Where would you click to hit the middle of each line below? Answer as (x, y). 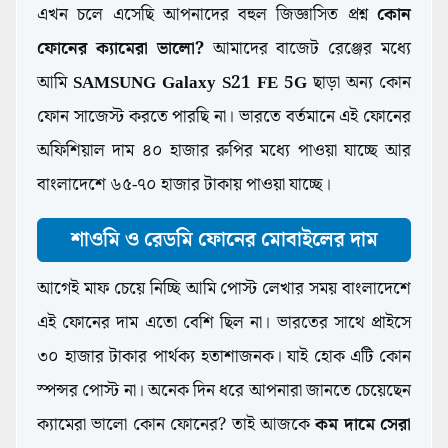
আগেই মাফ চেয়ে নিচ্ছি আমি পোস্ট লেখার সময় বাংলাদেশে (224, 289)
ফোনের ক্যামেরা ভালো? (120, 49)
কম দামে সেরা (363, 425)
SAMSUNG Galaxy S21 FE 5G (193, 83)
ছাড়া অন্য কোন (362, 83)
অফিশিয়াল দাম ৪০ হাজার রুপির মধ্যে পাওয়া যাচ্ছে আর (224, 151)
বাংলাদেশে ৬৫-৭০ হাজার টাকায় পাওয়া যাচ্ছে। (186, 185)
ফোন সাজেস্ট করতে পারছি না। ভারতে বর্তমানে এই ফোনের (224, 117)
